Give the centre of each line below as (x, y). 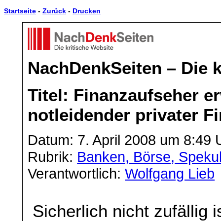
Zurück (54, 11)
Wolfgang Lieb (170, 173)
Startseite (20, 11)
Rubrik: (53, 156)
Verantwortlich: (76, 173)
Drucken (87, 11)
